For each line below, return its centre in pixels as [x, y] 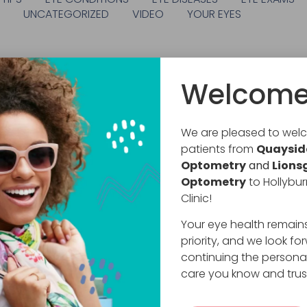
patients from [219, 149]
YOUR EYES [214, 14]
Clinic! [196, 198]
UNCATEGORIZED [66, 14]
